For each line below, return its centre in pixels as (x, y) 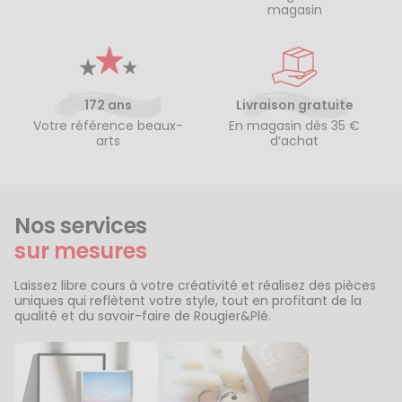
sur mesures (81, 251)
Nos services (81, 226)
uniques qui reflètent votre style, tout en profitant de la (188, 301)
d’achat (294, 141)
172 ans (108, 105)
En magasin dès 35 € (294, 126)
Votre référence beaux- (108, 126)
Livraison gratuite (294, 105)
